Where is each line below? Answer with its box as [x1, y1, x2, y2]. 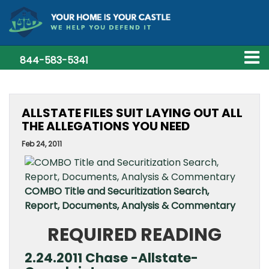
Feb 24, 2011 [22, 139, 62, 149]
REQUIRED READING [47, 222, 222, 247]
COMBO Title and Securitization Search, [25, 184, 209, 198]
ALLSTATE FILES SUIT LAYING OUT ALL [22, 104, 243, 121]
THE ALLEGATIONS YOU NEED [22, 118, 190, 134]
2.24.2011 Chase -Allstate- [25, 249, 198, 267]
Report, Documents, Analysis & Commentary [25, 199, 235, 213]
